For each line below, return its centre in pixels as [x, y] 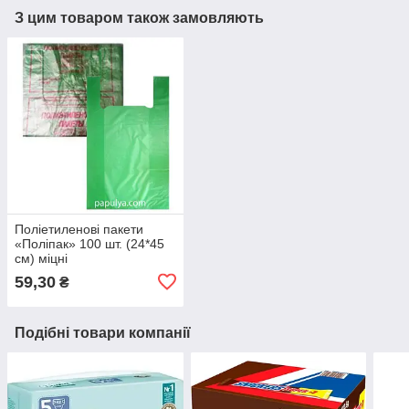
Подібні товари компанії [103, 332]
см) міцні [41, 258]
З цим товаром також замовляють [139, 18]
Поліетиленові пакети [79, 229]
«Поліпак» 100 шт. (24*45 [89, 243]
